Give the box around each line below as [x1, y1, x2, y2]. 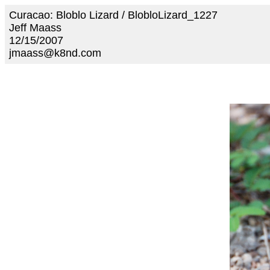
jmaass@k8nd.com [9, 47, 101, 59]
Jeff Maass [9, 22, 61, 34]
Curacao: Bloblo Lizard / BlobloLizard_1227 [9, 9, 218, 21]
